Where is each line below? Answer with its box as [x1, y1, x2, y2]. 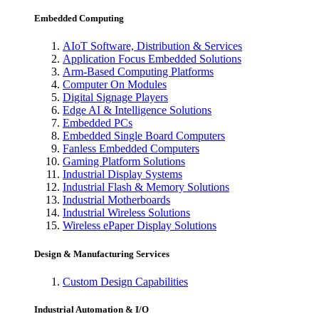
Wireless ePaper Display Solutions [63, 219, 216, 232]
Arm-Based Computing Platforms [63, 66, 214, 78]
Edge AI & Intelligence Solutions [63, 104, 211, 117]
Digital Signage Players [63, 91, 168, 104]
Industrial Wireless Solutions [63, 206, 190, 219]
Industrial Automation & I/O [34, 303, 149, 315]
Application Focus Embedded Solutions [63, 53, 241, 66]
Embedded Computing [34, 13, 124, 24]
